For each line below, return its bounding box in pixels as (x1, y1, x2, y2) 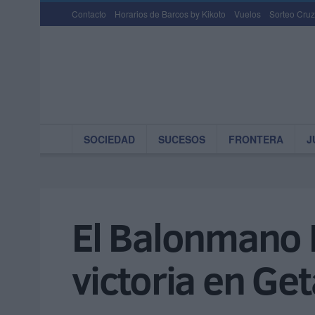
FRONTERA (229, 132, 283, 146)
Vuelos (234, 8, 261, 20)
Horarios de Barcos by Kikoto (115, 8, 226, 20)
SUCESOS (158, 132, 205, 146)
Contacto (72, 8, 106, 20)
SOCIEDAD (84, 132, 135, 146)
